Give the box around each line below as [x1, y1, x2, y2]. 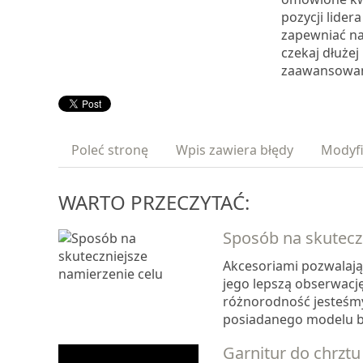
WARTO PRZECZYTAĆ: [58, 189, 250, 216]
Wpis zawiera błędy [176, 141, 293, 159]
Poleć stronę [71, 141, 148, 159]
